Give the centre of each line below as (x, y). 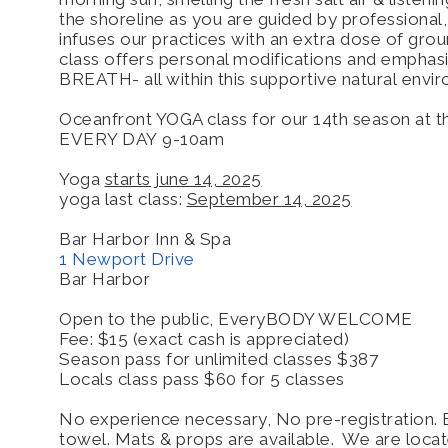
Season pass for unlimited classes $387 (218, 358)
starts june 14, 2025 (183, 178)
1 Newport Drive (127, 258)
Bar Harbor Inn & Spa (147, 238)
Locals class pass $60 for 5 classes (204, 378)
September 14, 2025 (269, 198)
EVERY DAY (110, 138)
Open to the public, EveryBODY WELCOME (236, 318)
